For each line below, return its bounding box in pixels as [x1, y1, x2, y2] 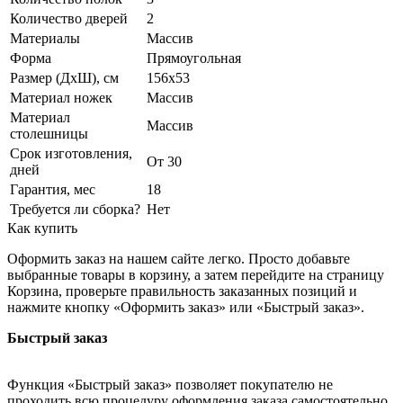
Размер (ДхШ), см [10, 70, 119, 86]
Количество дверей [10, 11, 128, 27]
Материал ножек [10, 90, 112, 106]
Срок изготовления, [10, 146, 132, 162]
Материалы [10, 31, 80, 47]
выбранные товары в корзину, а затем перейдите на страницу [7, 267, 384, 283]
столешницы [10, 126, 88, 142]
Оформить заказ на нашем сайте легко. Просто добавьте [7, 251, 350, 267]
